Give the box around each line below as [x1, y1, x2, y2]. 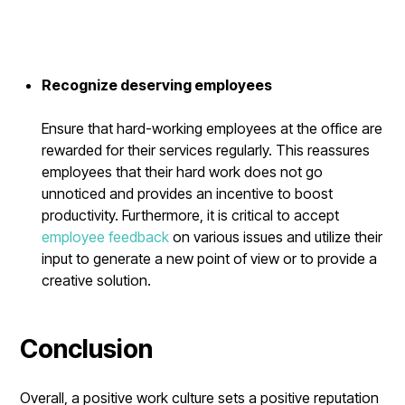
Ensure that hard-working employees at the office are [42, 118, 383, 137]
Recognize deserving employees [42, 75, 273, 94]
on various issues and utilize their [169, 227, 383, 246]
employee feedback [42, 227, 170, 246]
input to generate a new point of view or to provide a [42, 249, 378, 268]
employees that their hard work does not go [42, 162, 324, 181]
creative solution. [42, 270, 152, 289]
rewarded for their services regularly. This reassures [42, 140, 371, 159]
